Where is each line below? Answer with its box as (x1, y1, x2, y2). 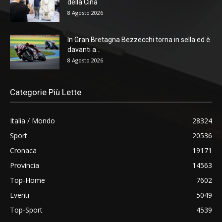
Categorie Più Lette (10, 87, 81, 97)
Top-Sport (10, 205, 43, 215)
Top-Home (10, 175, 45, 185)
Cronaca (10, 145, 37, 155)
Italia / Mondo (10, 115, 55, 125)
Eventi (10, 190, 29, 200)
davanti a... (67, 45, 101, 54)
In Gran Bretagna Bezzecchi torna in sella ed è (67, 35, 210, 44)
